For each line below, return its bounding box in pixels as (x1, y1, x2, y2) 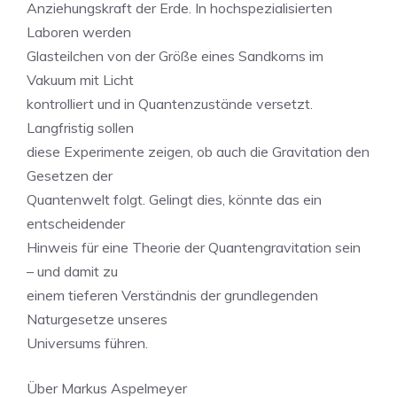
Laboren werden (27, 23, 131, 41)
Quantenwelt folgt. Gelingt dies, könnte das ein (27, 191, 322, 208)
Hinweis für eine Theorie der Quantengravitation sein (27, 238, 361, 256)
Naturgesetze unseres (27, 310, 167, 328)
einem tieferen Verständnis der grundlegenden (27, 286, 318, 304)
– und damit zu (27, 262, 118, 280)
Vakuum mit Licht (27, 71, 134, 89)
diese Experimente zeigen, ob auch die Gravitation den (27, 143, 370, 160)
